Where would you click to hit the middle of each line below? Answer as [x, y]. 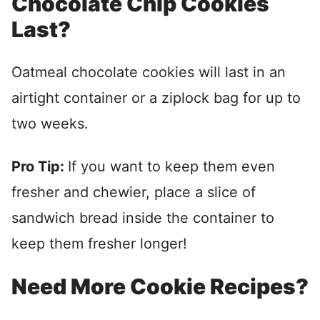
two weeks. [50, 124]
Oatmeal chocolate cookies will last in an [149, 72]
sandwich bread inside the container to [143, 218]
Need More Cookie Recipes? [160, 287]
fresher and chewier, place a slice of [134, 192]
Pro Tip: [40, 167]
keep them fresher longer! [99, 244]
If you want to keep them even [171, 167]
